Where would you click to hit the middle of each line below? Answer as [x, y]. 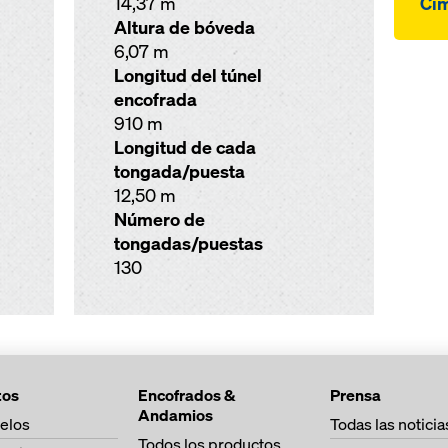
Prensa [355, 395]
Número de [159, 219]
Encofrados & [186, 395]
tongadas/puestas [188, 243]
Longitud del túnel [187, 75]
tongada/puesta [179, 171]
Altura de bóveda [184, 27]
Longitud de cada [184, 147]
